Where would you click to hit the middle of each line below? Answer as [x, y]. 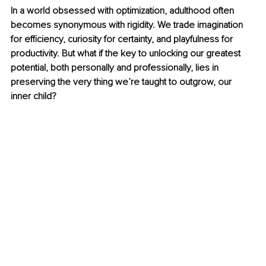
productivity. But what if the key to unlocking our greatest [127, 54]
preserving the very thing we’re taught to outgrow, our [122, 82]
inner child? [34, 96]
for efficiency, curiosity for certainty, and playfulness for [123, 39]
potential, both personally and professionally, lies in [116, 68]
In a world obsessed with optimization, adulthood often [123, 11]
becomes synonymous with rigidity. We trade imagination [128, 25]
